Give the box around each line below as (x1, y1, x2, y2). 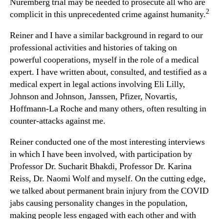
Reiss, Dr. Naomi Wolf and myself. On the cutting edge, (10, 173, 206, 184)
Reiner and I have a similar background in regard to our (10, 29, 203, 41)
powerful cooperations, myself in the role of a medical (10, 54, 199, 66)
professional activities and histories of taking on (10, 42, 177, 53)
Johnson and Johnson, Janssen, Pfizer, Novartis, (10, 90, 177, 102)
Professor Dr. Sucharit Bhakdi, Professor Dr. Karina (10, 160, 192, 172)
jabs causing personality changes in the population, (10, 197, 188, 209)
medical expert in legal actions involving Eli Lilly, (10, 78, 185, 90)
